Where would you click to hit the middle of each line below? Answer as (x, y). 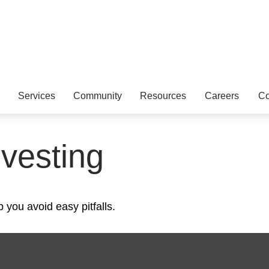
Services (37, 95)
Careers (222, 95)
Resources (163, 95)
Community (98, 95)
